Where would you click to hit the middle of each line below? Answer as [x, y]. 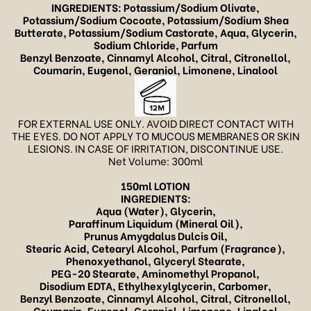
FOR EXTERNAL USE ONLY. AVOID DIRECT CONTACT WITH [155, 123]
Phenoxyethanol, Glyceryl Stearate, [155, 261]
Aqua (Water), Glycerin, [155, 211]
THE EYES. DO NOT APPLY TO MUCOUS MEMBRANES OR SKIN [155, 136]
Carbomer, [245, 286]
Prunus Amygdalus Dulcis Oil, [155, 236]
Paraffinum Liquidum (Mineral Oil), [155, 223]
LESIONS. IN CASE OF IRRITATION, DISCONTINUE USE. [155, 148]
